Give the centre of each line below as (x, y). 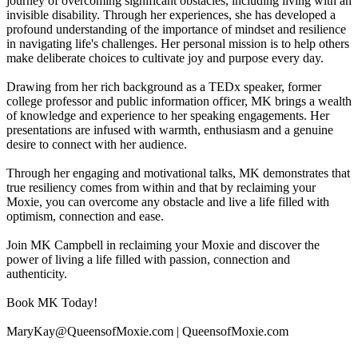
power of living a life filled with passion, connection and (148, 260)
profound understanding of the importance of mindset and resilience (176, 30)
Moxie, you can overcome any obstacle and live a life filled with (168, 202)
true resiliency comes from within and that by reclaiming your (161, 188)
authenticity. (37, 274)
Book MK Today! (52, 303)
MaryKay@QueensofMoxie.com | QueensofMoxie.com (147, 332)
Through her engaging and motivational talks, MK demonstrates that (178, 173)
